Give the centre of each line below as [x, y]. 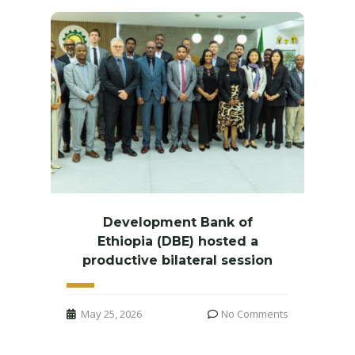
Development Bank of [177, 222]
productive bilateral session [177, 260]
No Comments [255, 313]
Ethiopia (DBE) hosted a [177, 241]
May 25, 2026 [111, 313]
